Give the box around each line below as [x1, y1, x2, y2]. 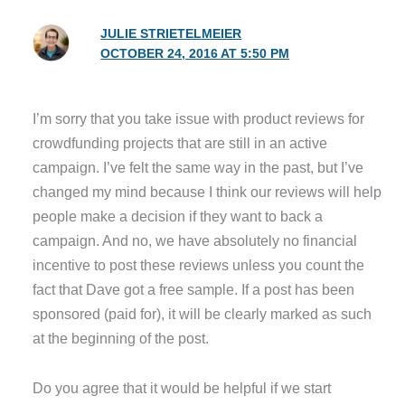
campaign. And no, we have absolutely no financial [33, 231, 358, 249]
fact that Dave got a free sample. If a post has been [33, 280, 355, 297]
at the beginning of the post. [33, 329, 210, 346]
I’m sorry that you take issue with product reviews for [33, 109, 365, 127]
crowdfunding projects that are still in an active [33, 134, 328, 151]
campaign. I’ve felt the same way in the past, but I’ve [33, 158, 364, 175]
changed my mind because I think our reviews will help [33, 183, 382, 200]
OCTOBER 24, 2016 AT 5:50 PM [100, 46, 290, 61]
